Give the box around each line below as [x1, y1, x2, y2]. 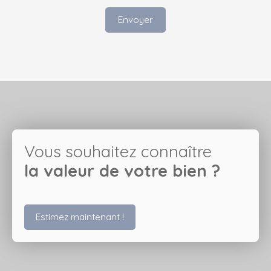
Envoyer [118, 13, 153, 26]
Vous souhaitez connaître [24, 140, 216, 162]
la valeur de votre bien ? [24, 160, 220, 181]
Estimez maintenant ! [36, 211, 124, 223]
